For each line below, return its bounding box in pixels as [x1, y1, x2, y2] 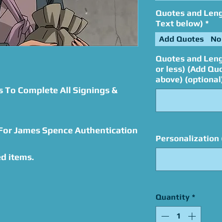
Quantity [156, 192, 190, 202]
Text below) [156, 18, 203, 28]
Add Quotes [159, 34, 204, 44]
